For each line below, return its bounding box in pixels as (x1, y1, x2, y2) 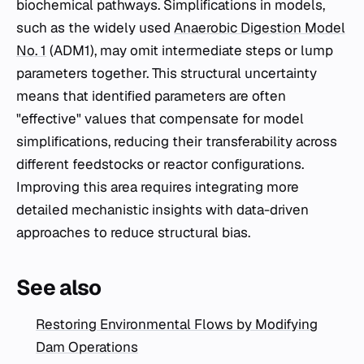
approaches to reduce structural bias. (16, 223, 250, 242)
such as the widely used (16, 19, 174, 37)
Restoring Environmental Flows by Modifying (36, 315, 318, 334)
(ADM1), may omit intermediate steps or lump (46, 41, 333, 60)
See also (16, 274, 102, 302)
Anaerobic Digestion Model (174, 19, 345, 37)
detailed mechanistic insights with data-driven (16, 201, 309, 219)
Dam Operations (36, 338, 138, 357)
